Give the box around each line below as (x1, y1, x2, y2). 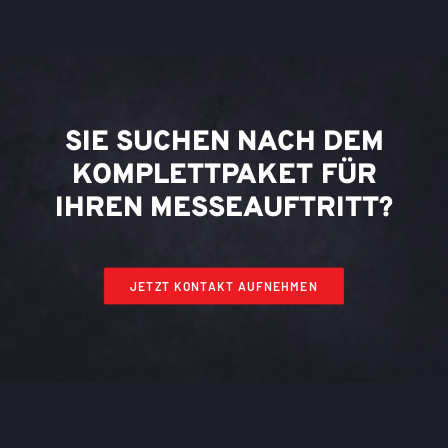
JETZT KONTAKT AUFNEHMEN (129, 278, 319, 294)
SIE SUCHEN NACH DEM (64, 125, 384, 161)
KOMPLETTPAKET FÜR (71, 158, 377, 194)
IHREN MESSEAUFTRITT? (55, 191, 393, 227)
